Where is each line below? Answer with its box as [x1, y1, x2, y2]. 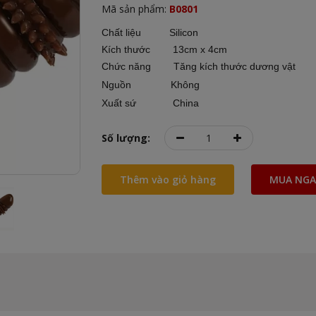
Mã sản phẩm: [102, 2, 169, 16]
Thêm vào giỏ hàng [120, 173, 216, 187]
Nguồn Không [102, 79, 200, 91]
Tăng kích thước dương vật [174, 61, 296, 73]
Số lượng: [102, 131, 150, 145]
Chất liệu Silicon [102, 27, 201, 39]
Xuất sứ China [102, 97, 199, 109]
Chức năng [102, 61, 174, 73]
